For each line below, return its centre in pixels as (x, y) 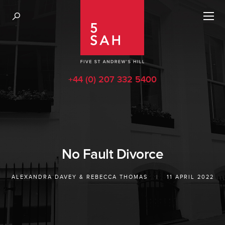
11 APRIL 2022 (190, 177)
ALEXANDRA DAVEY (44, 177)
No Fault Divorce (113, 154)
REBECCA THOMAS (117, 177)
